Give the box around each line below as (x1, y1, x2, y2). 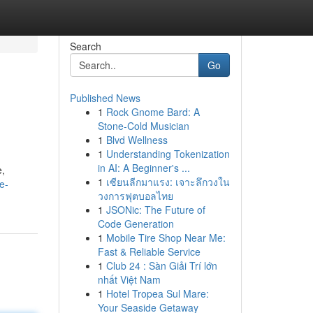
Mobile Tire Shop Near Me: (105, 231, 226, 245)
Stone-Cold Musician (97, 119, 189, 133)
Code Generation (97, 217, 174, 231)
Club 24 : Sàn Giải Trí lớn (105, 259, 217, 272)
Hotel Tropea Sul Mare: (105, 286, 209, 300)
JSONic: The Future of (105, 203, 205, 217)
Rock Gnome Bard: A (105, 105, 200, 119)
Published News (69, 91, 140, 105)
